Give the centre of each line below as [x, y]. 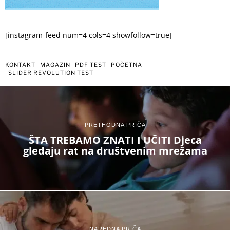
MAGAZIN [55, 65]
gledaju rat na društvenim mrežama [115, 150]
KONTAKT [20, 65]
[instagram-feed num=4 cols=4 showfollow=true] [89, 36]
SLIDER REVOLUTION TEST [51, 73]
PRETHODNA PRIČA [115, 124]
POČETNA [127, 65]
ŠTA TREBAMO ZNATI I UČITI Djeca [115, 140]
